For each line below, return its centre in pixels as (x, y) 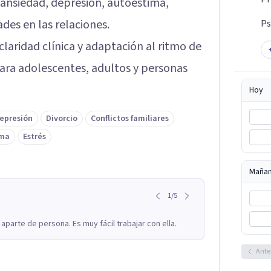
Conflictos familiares (130, 119)
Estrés (34, 137)
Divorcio (62, 119)
